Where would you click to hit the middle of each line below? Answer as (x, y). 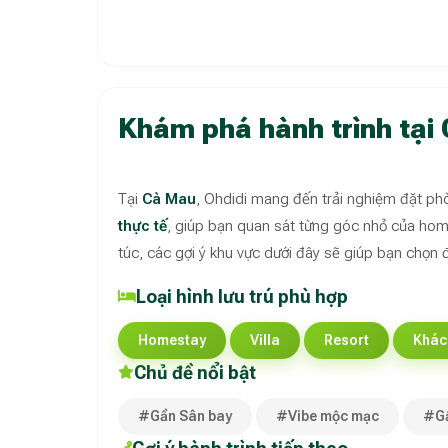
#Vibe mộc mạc (327, 415)
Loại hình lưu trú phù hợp (242, 296)
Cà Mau (169, 198)
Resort (346, 339)
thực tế (142, 225)
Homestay (172, 339)
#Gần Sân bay (185, 415)
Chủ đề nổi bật (195, 372)
